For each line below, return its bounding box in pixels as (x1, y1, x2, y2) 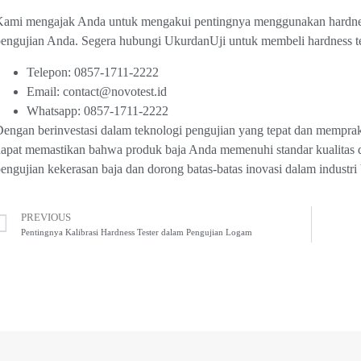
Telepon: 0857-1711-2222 (26, 64, 159, 79)
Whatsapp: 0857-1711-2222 (26, 103, 168, 118)
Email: (26, 84, 63, 98)
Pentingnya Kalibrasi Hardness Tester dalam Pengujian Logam (20, 227, 252, 238)
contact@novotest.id (62, 84, 167, 98)
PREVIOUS (20, 212, 71, 224)
